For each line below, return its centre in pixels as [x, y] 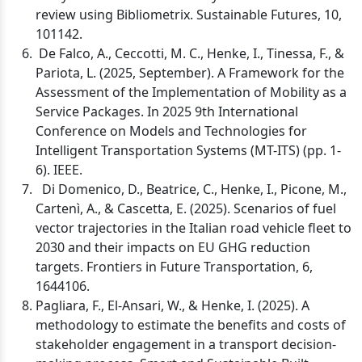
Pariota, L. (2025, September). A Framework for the [190, 73]
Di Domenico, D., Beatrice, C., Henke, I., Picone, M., [191, 189]
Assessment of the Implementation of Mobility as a [191, 92]
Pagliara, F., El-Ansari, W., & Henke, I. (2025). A [173, 305]
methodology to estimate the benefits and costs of [191, 325]
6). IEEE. [59, 170]
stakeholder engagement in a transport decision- [186, 344]
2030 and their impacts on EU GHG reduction [173, 247]
